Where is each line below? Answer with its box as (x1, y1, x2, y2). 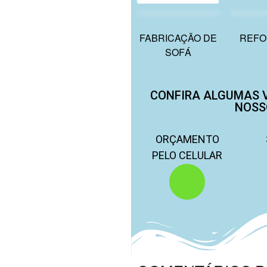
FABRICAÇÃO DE (139, 30, 217, 45)
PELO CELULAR (152, 148, 223, 162)
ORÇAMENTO (155, 132, 219, 145)
